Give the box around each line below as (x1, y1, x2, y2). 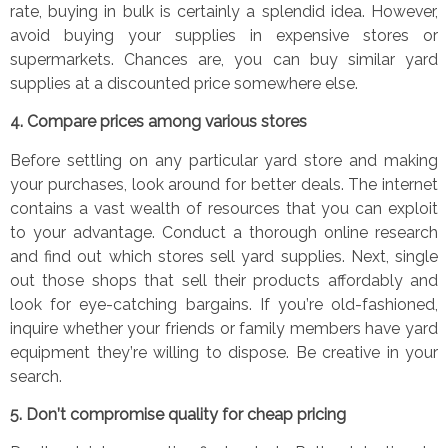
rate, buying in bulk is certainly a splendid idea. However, (10, 2, 438, 22)
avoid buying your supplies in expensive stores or (10, 26, 438, 46)
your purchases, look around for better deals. (10, 174, 349, 194)
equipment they (10, 342, 130, 362)
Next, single (350, 246, 439, 266)
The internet (348, 174, 438, 194)
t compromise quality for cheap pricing (60, 404, 346, 424)
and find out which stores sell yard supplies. (10, 246, 351, 266)
